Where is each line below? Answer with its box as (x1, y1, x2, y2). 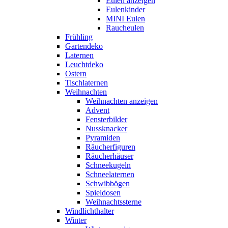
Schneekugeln (85, 160, 131, 169)
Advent (85, 105, 109, 115)
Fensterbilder (85, 115, 127, 124)
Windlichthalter (65, 206, 114, 215)
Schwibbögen (85, 179, 130, 188)
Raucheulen (106, 23, 144, 32)
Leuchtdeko (65, 60, 103, 69)
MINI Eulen (106, 14, 145, 23)
